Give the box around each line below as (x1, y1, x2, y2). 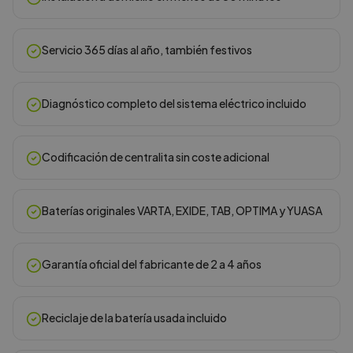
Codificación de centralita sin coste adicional (42, 150, 269, 164)
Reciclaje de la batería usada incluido (42, 310, 227, 325)
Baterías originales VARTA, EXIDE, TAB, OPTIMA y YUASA (42, 203, 322, 217)
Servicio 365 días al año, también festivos (42, 43, 252, 57)
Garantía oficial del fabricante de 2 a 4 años (42, 257, 262, 271)
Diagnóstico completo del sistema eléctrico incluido (42, 96, 307, 110)
